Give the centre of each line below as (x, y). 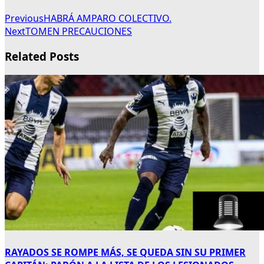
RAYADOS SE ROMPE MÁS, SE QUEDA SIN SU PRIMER (125, 253)
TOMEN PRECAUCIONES (79, 32)
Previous (24, 19)
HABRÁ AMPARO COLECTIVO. (108, 19)
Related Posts (42, 57)
